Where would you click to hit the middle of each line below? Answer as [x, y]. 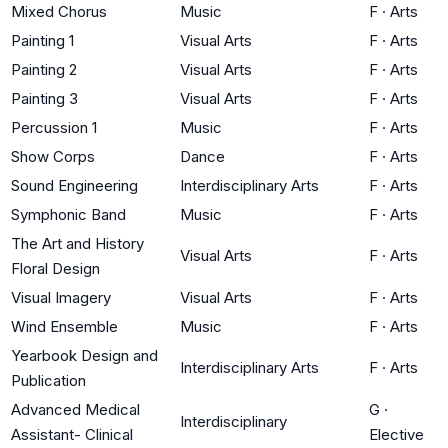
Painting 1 [42, 40]
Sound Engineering [74, 185]
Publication [48, 380]
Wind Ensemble [64, 326]
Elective [396, 434]
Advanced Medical [75, 409]
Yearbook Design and [84, 355]
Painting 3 [44, 98]
